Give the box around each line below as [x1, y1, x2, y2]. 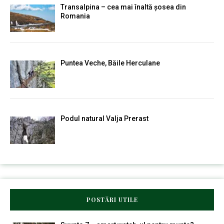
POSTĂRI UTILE [86, 195, 138, 204]
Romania [60, 12, 90, 20]
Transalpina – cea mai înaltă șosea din [60, 3, 186, 11]
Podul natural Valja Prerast [60, 114, 148, 123]
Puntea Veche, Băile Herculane [60, 58, 160, 67]
